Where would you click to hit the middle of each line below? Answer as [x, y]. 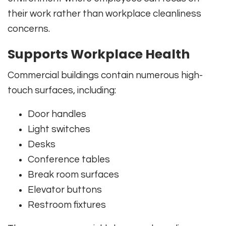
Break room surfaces [73, 175]
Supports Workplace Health [99, 54]
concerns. [29, 29]
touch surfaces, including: [62, 91]
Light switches [59, 129]
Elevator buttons [65, 190]
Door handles [57, 114]
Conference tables [69, 160]
